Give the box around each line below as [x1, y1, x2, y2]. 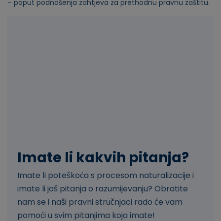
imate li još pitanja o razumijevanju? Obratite [17, 183, 188, 194]
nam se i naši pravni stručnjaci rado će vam [17, 196, 183, 208]
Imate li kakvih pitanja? [17, 147, 189, 167]
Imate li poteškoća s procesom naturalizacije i [17, 169, 194, 181]
